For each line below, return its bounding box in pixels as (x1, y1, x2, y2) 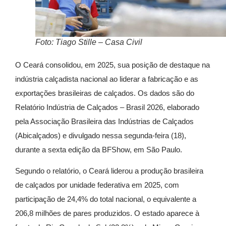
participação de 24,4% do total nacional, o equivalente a (15, 195, 196, 204)
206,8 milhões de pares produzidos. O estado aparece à (15, 209, 199, 218)
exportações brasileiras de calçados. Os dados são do (15, 88, 194, 97)
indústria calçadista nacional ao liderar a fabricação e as (15, 74, 198, 83)
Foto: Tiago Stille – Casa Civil (35, 37, 142, 46)
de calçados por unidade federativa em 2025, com (15, 181, 179, 190)
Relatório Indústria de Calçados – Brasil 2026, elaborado (15, 102, 199, 111)
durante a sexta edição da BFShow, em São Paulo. (15, 145, 182, 154)
